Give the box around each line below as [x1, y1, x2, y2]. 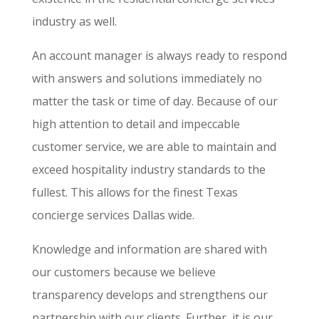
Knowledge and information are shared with [31, 241, 267, 258]
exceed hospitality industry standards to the [31, 162, 266, 178]
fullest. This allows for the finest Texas [31, 184, 238, 201]
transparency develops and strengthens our [31, 287, 268, 303]
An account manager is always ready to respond [31, 48, 287, 64]
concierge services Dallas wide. [31, 207, 194, 224]
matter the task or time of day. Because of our [31, 93, 278, 110]
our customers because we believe [31, 264, 216, 281]
